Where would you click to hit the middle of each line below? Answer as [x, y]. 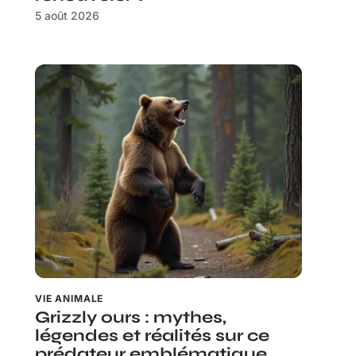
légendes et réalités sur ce [152, 336]
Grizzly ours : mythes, [131, 318]
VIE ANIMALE [70, 299]
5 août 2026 [67, 16]
